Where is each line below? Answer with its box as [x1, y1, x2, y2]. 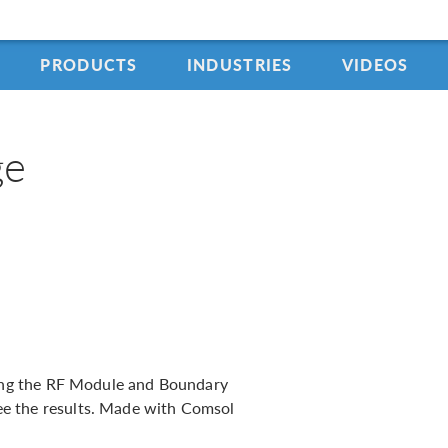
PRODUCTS [40, 53, 138, 76]
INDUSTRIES [186, 53, 293, 76]
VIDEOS [341, 53, 409, 76]
